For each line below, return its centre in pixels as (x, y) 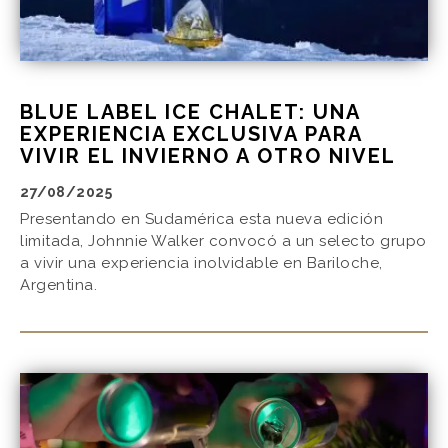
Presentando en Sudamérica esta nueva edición (201, 218)
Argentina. (58, 284)
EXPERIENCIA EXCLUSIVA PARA (191, 133)
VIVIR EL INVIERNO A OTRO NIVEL (208, 155)
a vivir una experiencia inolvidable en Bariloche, (201, 262)
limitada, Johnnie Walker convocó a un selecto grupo (223, 240)
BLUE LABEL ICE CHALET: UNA (190, 111)
